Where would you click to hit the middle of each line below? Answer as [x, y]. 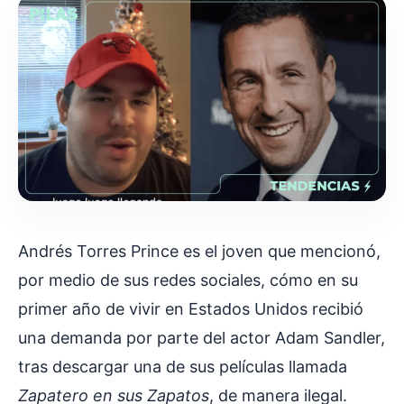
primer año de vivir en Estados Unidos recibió [191, 309]
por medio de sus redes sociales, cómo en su [188, 280]
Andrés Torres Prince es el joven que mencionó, [199, 252]
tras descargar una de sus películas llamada [183, 367]
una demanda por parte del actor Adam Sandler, [202, 338]
